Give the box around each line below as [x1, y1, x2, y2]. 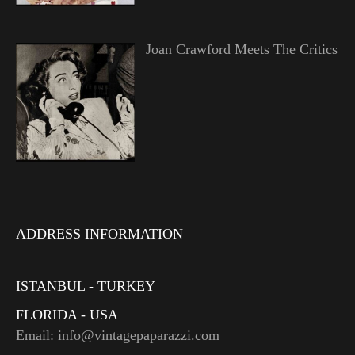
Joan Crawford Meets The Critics [145, 40, 338, 57]
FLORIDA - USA [16, 307, 118, 323]
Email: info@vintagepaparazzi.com [16, 327, 219, 344]
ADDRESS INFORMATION [16, 226, 183, 242]
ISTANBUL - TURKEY [16, 278, 155, 295]
